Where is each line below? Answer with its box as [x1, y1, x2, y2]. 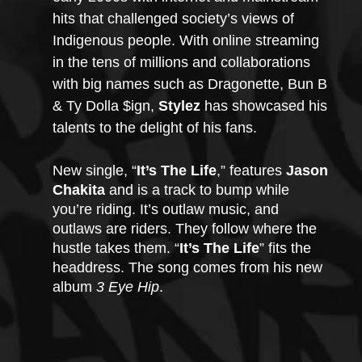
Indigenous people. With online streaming [53, 32, 323, 48]
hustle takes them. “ [53, 240, 179, 256]
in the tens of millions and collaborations [53, 54, 314, 70]
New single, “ [53, 162, 137, 179]
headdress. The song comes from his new [53, 259, 326, 276]
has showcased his [200, 98, 331, 114]
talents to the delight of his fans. [53, 120, 265, 136]
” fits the [259, 240, 315, 256]
